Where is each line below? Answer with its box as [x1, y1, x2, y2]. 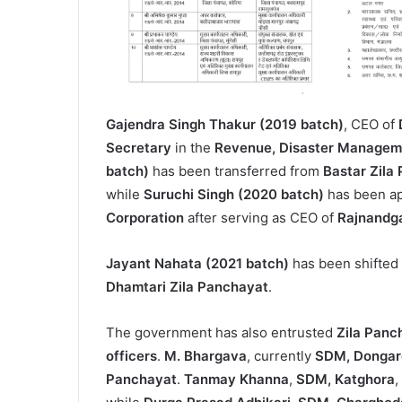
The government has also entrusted [106, 324, 336, 342]
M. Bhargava [164, 347, 247, 365]
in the [171, 139, 214, 157]
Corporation [106, 209, 184, 227]
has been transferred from [149, 162, 323, 180]
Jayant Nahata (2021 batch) [106, 255, 289, 273]
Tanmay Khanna [184, 371, 289, 389]
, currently [247, 347, 315, 365]
